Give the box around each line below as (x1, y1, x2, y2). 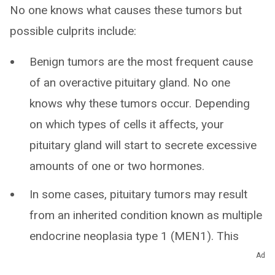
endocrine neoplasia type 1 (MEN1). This (29, 229, 239, 243)
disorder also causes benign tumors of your (29, 250, 255, 264)
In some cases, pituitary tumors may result (29, 187, 247, 201)
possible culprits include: (10, 24, 136, 38)
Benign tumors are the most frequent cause (29, 55, 253, 69)
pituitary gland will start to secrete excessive (29, 138, 257, 152)
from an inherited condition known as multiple (29, 208, 262, 222)
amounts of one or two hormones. (29, 159, 204, 173)
